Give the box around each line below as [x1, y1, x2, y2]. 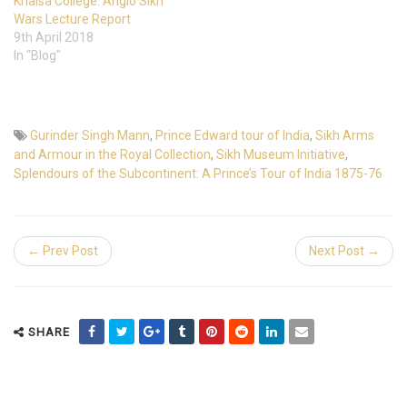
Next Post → [309, 243, 380, 258]
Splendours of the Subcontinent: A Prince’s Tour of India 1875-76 [14, 165, 382, 181]
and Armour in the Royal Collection [14, 146, 211, 162]
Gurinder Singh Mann [30, 127, 150, 143]
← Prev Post [27, 243, 98, 258]
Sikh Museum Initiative [216, 146, 345, 162]
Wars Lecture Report [14, 11, 131, 26]
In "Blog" [14, 47, 61, 63]
